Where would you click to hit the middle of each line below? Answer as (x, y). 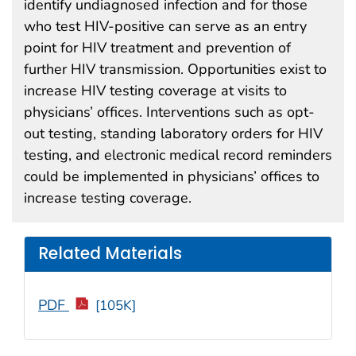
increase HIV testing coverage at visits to (155, 90)
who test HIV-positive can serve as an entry (165, 26)
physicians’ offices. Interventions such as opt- (169, 112)
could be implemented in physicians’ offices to (172, 176)
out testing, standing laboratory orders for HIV (173, 133)
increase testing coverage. (108, 197)
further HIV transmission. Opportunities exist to (175, 69)
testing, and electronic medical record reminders (178, 155)
